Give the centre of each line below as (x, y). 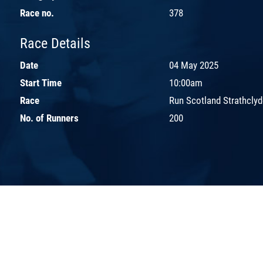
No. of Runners (49, 118)
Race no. (37, 13)
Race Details (55, 43)
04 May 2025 (194, 65)
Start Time (41, 82)
